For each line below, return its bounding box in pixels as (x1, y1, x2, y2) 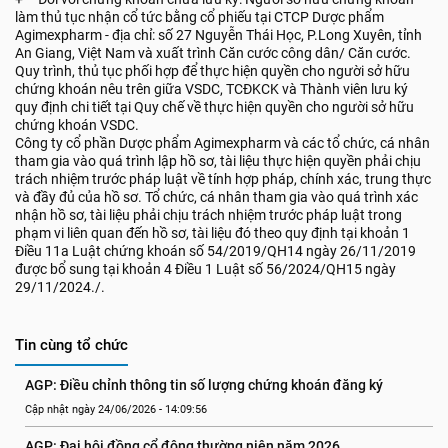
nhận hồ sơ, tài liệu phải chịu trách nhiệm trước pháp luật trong (15, 207, 402, 223)
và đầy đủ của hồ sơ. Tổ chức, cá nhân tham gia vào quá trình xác (15, 189, 418, 205)
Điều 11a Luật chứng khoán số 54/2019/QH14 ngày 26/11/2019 (15, 243, 416, 259)
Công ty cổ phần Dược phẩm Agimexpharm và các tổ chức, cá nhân (15, 135, 430, 151)
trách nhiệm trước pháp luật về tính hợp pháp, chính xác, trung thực (15, 171, 431, 187)
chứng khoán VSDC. (15, 117, 139, 133)
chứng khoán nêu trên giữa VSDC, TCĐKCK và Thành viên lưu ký (15, 81, 408, 97)
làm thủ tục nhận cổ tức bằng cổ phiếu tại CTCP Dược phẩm (15, 9, 384, 25)
